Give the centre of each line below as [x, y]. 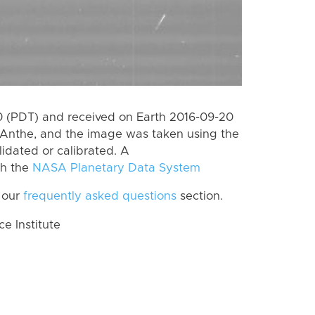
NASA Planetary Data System [116, 168]
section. [200, 197]
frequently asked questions [100, 197]
